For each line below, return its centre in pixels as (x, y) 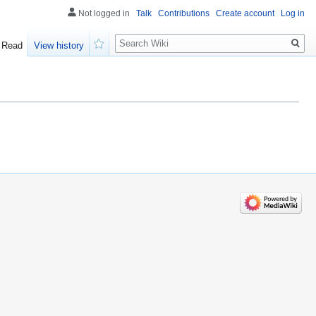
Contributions (184, 13)
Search (138, 36)
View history (59, 46)
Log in (293, 13)
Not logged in (104, 13)
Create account (245, 13)
